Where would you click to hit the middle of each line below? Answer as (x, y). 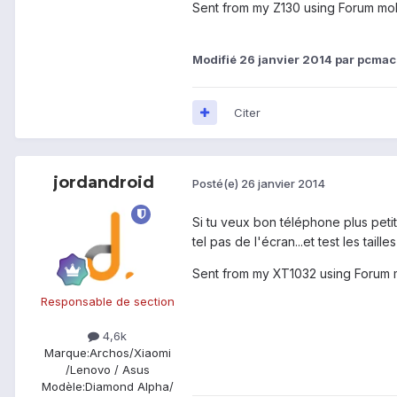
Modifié (216, 59)
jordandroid (104, 182)
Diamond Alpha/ (129, 386)
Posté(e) (217, 184)
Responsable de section (107, 301)
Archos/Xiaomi (130, 352)
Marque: (66, 352)
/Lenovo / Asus (107, 369)
